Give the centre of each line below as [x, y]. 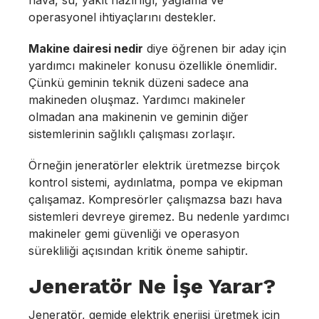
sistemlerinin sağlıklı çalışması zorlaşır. [132, 134]
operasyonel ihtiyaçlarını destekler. [122, 17]
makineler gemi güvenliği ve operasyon [134, 234]
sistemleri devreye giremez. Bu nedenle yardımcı [159, 216]
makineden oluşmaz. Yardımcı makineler [137, 100]
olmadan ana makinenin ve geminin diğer [138, 117]
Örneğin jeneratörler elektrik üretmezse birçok [154, 165]
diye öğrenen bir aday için [215, 48]
